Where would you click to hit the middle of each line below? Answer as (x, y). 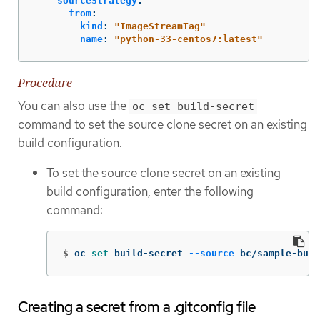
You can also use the (74, 106)
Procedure (45, 83)
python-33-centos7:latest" (191, 39)
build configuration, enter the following (150, 191)
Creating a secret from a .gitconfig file (137, 307)
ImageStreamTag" (163, 26)
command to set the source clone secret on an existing (162, 125)
